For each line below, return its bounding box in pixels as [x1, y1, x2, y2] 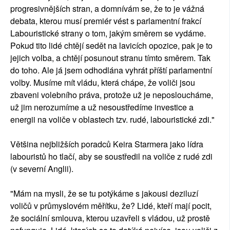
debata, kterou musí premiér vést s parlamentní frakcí [10, 15, 201, 27]
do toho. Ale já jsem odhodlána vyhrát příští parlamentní [10, 64, 212, 76]
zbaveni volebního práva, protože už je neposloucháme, [10, 89, 213, 101]
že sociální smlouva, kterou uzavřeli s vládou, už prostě [10, 212, 210, 224]
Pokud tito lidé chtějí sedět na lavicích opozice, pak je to [10, 40, 213, 52]
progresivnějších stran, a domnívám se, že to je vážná [10, 3, 204, 15]
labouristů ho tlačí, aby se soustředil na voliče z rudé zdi [10, 150, 213, 163]
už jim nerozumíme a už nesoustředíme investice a [10, 101, 194, 113]
